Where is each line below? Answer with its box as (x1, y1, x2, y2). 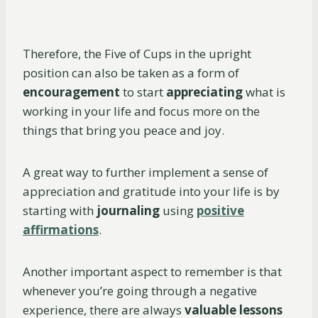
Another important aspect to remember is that (23, 263, 282, 280)
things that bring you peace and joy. (23, 122, 224, 139)
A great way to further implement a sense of (23, 164, 268, 181)
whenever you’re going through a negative (23, 283, 257, 300)
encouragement (23, 84, 120, 101)
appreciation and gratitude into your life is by (23, 183, 280, 200)
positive (197, 202, 244, 219)
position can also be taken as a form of (23, 65, 239, 82)
